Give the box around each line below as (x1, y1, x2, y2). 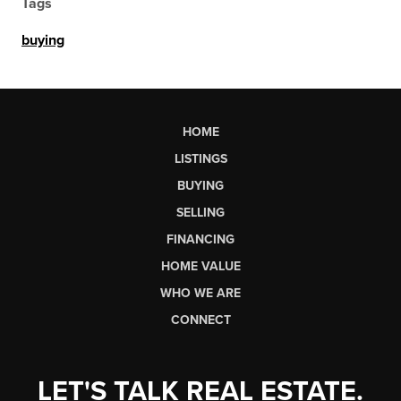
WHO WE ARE (160, 285, 241, 301)
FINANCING (166, 231, 235, 247)
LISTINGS (174, 150, 227, 166)
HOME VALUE (160, 258, 241, 274)
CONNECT (170, 311, 231, 328)
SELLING (176, 204, 225, 220)
